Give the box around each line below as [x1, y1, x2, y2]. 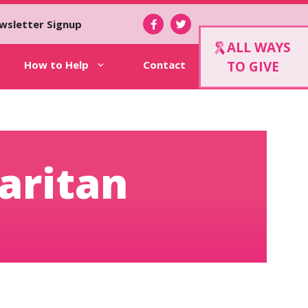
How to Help [23, 58, 89, 71]
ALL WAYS [227, 38, 291, 56]
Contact [142, 58, 186, 71]
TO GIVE [227, 58, 279, 76]
